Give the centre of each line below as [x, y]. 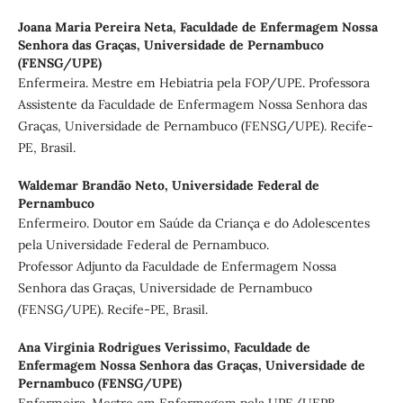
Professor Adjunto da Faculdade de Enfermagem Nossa [177, 266]
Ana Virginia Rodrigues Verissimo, [125, 347]
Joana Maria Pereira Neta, [99, 27]
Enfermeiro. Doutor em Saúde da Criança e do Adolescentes [193, 223]
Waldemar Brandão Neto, [94, 185]
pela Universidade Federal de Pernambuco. [143, 244]
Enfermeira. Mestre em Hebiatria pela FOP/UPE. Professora [193, 82]
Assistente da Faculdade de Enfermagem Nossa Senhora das [192, 104]
